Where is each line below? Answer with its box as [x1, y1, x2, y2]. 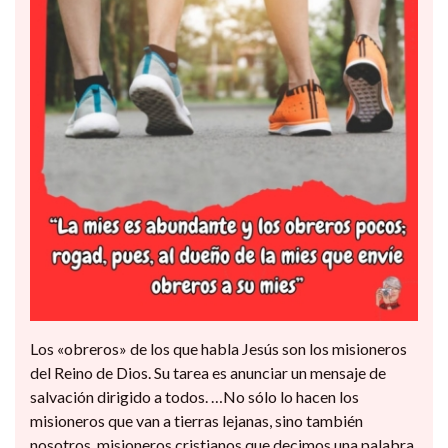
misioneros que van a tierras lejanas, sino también [30, 411, 363, 431]
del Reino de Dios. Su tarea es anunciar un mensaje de [30, 363, 386, 383]
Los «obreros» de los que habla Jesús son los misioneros [30, 339, 407, 359]
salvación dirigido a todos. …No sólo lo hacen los [30, 387, 359, 407]
